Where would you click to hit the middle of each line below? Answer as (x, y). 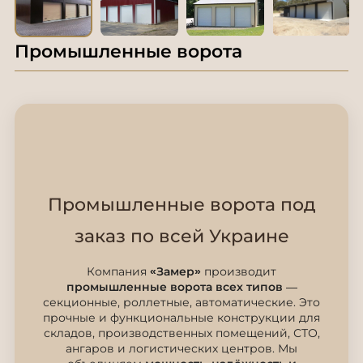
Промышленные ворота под (181, 205)
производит (239, 271)
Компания (118, 271)
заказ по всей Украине (181, 236)
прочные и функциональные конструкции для (181, 318)
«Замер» (175, 271)
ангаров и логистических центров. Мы (181, 348)
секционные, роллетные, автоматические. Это (181, 302)
